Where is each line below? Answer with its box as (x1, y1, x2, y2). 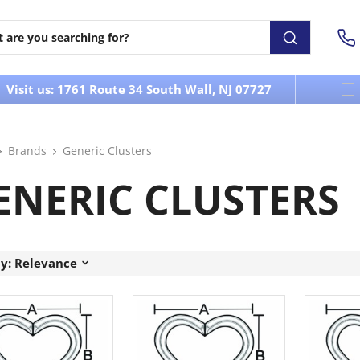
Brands (8, 143, 47, 158)
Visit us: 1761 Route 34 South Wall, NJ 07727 (6, 80, 272, 97)
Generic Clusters (63, 143, 152, 158)
